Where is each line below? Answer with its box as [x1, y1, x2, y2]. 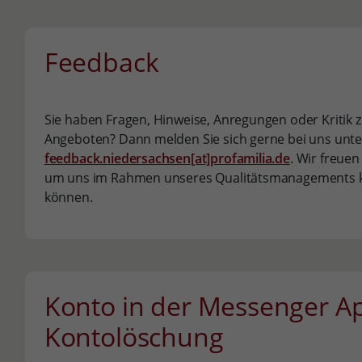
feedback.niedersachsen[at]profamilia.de [44, 149, 290, 167]
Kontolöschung [44, 319, 224, 354]
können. [44, 188, 93, 206]
